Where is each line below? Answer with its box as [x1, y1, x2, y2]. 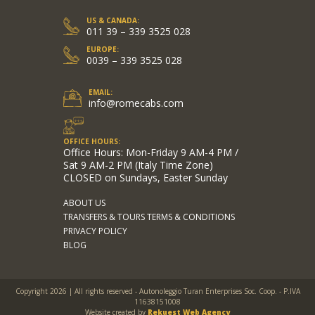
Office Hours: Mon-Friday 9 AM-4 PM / [63, 145, 238, 159]
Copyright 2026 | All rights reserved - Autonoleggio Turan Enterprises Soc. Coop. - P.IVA [15, 285, 300, 296]
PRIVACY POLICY [63, 224, 127, 237]
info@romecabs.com [88, 96, 184, 110]
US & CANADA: [86, 15, 139, 25]
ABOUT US [63, 196, 105, 209]
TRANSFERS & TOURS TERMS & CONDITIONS [63, 210, 235, 223]
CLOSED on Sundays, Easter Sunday [63, 170, 228, 184]
